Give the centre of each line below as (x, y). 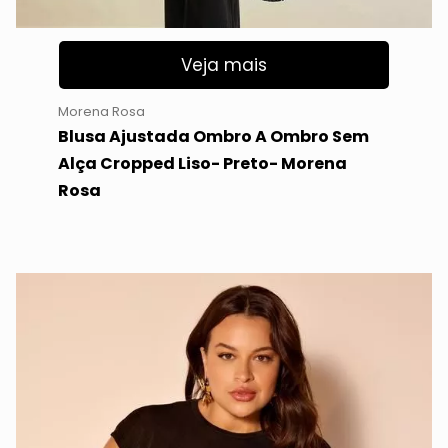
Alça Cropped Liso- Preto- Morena (202, 164)
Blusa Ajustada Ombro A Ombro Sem (213, 137)
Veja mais (224, 64)
